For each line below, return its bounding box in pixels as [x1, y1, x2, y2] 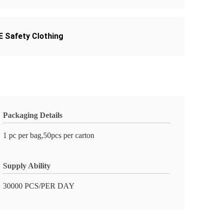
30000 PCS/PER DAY [3, 182, 75, 190]
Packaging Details [3, 111, 62, 119]
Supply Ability [3, 162, 51, 170]
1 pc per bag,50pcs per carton [3, 131, 94, 139]
